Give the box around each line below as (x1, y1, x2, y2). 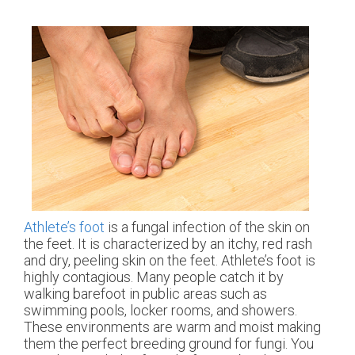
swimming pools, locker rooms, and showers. (24, 301, 297, 319)
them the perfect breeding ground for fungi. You (24, 334, 314, 352)
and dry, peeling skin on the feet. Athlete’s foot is (24, 251, 315, 269)
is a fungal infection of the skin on (105, 218, 310, 235)
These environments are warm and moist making (24, 318, 321, 335)
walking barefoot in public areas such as (24, 284, 267, 302)
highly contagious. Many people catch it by (24, 268, 284, 285)
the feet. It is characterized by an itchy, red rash (24, 235, 312, 252)
